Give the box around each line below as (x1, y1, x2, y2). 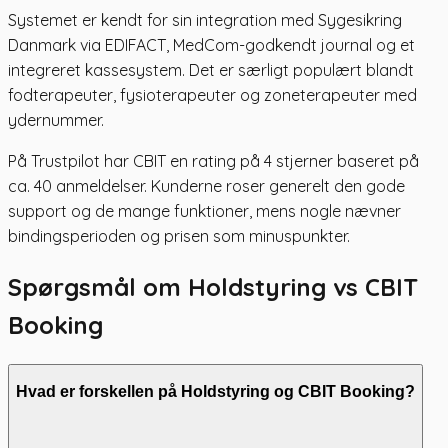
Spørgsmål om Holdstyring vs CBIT (8, 272, 418, 303)
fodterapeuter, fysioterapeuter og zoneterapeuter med (8, 84, 417, 105)
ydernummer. (8, 109, 104, 130)
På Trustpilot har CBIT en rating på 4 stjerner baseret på (8, 150, 419, 171)
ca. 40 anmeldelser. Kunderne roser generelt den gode (8, 175, 405, 196)
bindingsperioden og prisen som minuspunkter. (8, 225, 350, 246)
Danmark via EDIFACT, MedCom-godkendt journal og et (8, 34, 415, 55)
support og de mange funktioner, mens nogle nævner (8, 200, 401, 221)
